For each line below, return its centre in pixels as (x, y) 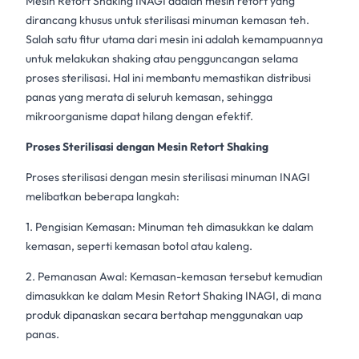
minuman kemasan (240, 20)
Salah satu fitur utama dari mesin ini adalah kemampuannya (174, 39)
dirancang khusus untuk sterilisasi (109, 20)
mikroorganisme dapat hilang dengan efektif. (139, 116)
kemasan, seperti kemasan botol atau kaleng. (139, 246)
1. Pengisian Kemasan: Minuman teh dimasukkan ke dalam (169, 227)
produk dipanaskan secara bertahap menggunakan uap (164, 315)
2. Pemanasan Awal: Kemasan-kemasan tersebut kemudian (174, 276)
